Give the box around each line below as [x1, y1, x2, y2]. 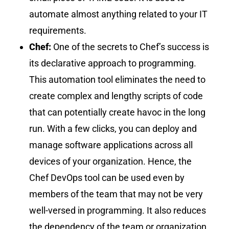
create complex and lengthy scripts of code [29, 90, 203, 101]
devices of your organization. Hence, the [29, 155, 192, 167]
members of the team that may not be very [29, 188, 203, 199]
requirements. [29, 25, 87, 36]
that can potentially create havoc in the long [29, 106, 206, 118]
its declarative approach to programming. [29, 57, 197, 68]
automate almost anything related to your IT [29, 8, 208, 19]
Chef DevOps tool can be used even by [29, 172, 185, 183]
